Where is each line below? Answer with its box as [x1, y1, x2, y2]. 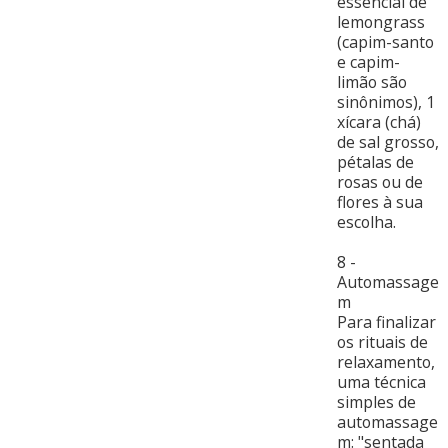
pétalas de [336, 151, 414, 174]
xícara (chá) [336, 111, 421, 134]
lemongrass [336, 11, 425, 34]
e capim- [336, 51, 400, 74]
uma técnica [336, 371, 426, 394]
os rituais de [336, 331, 428, 354]
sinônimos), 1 [336, 91, 435, 114]
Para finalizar [336, 311, 436, 334]
